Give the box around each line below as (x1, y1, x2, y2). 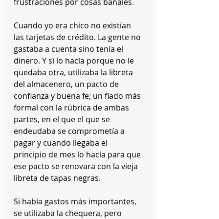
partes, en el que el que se (14, 114, 112, 125)
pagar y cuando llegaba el (14, 137, 109, 148)
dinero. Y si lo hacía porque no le (14, 55, 136, 66)
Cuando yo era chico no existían (14, 20, 133, 31)
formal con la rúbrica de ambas (14, 102, 131, 113)
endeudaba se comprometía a (14, 126, 127, 136)
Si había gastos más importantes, (14, 196, 138, 207)
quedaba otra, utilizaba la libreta (14, 67, 135, 78)
